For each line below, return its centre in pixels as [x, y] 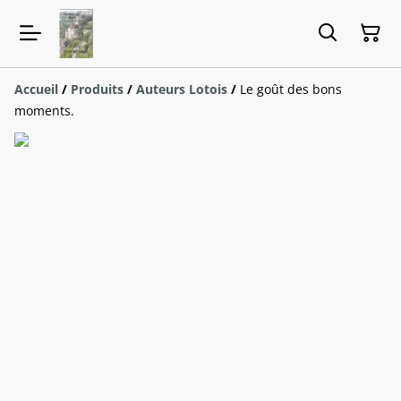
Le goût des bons [291, 89]
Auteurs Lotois [182, 89]
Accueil [36, 89]
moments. [44, 110]
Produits [97, 89]
